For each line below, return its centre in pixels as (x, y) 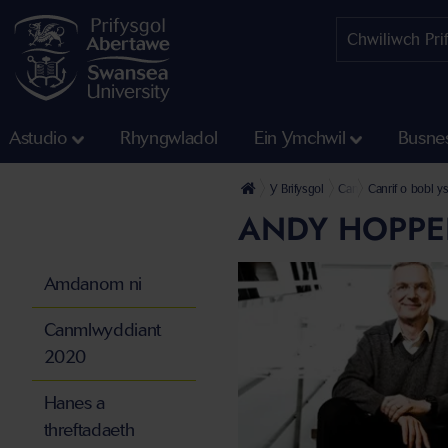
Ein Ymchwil (300, 138)
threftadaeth (89, 430)
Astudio (38, 138)
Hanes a (74, 403)
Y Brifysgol (296, 189)
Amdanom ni (92, 284)
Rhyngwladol (169, 138)
